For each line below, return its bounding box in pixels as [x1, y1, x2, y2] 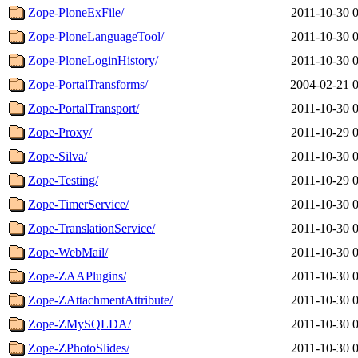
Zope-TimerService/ [28, 197, 129, 211]
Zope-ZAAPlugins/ [28, 268, 126, 283]
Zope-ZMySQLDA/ [28, 316, 131, 331]
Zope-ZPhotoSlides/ [28, 340, 129, 355]
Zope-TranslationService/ [28, 221, 155, 235]
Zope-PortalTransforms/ [28, 77, 148, 91]
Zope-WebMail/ [28, 245, 108, 259]
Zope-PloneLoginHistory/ [28, 53, 158, 67]
